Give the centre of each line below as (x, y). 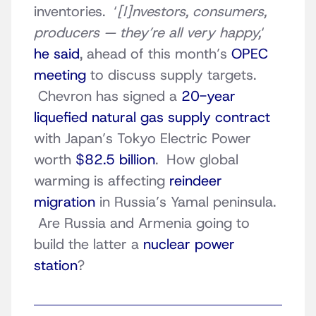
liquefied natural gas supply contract (152, 117)
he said (57, 54)
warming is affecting (102, 181)
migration (65, 202)
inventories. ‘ (75, 12)
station (56, 266)
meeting (60, 75)
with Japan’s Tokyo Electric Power (142, 139)
